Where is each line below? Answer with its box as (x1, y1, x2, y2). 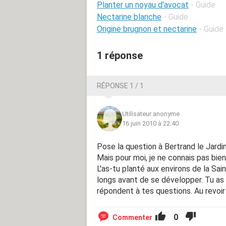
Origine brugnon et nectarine (97, 24, 197, 34)
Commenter (112, 213, 152, 221)
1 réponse (97, 49, 143, 62)
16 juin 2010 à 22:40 (122, 119, 179, 127)
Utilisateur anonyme (122, 109, 180, 118)
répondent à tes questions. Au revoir (97, 186, 225, 196)
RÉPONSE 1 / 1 (97, 81, 144, 90)
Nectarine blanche (97, 12, 161, 22)
